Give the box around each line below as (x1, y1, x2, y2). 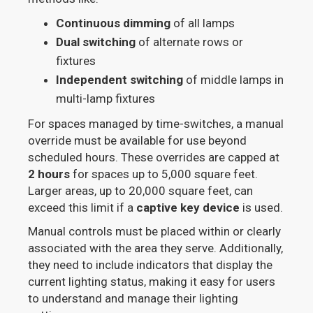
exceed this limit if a (28, 200, 137, 214)
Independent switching (56, 72, 184, 87)
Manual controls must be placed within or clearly (28, 224, 282, 238)
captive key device (136, 200, 240, 214)
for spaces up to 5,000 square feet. (70, 166, 259, 181)
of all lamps (170, 15, 235, 30)
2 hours (28, 166, 71, 181)
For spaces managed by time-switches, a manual (28, 116, 284, 131)
